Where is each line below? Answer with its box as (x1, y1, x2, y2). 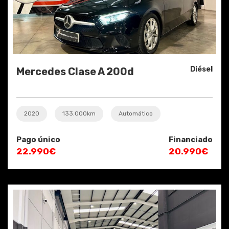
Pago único (16, 135, 60, 145)
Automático (119, 110, 153, 118)
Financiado (169, 135, 213, 145)
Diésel (190, 65, 213, 74)
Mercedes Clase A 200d (16, 65, 134, 78)
